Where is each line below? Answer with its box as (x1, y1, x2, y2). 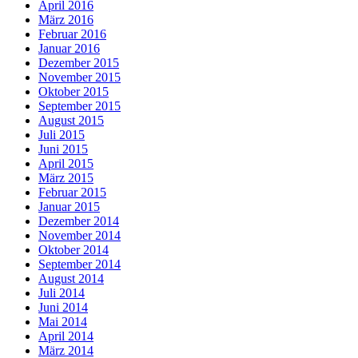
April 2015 (38, 156, 93, 170)
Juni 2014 (38, 300, 88, 314)
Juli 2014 (38, 285, 85, 300)
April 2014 (38, 328, 93, 343)
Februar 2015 (38, 185, 106, 199)
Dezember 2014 (38, 213, 119, 228)
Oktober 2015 (38, 84, 109, 98)
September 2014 (38, 257, 121, 271)
